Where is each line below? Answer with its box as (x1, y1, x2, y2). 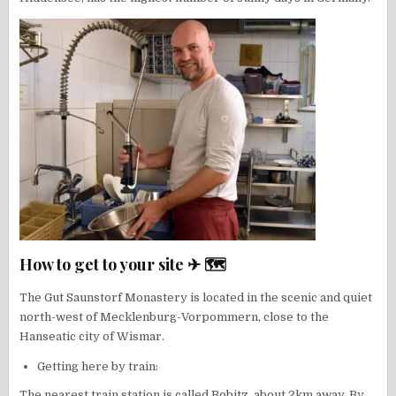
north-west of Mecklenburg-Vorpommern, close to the (19, 310, 330, 324)
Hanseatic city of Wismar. (19, 330, 165, 344)
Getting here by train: (37, 360, 159, 374)
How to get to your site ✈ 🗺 (19, 254, 227, 276)
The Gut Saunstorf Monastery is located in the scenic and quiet (19, 291, 373, 305)
